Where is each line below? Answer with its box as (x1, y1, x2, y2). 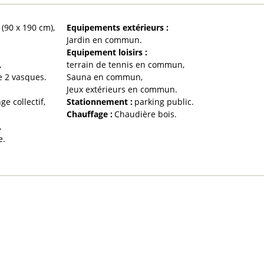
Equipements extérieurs (66, 21, 166, 33)
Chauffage (66, 108, 110, 120)
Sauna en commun (66, 71, 141, 82)
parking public (134, 95, 192, 107)
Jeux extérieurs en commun (66, 83, 175, 95)
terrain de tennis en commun (66, 58, 183, 70)
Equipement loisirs (66, 46, 145, 58)
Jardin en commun (66, 34, 140, 45)
